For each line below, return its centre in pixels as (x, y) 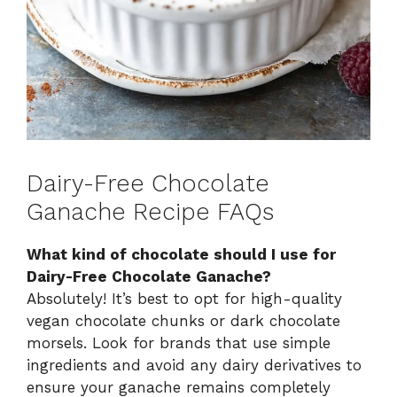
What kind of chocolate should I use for (181, 254)
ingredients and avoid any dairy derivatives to (194, 365)
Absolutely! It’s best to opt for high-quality (184, 298)
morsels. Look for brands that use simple (179, 343)
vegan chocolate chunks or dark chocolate (183, 320)
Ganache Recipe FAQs (150, 211)
